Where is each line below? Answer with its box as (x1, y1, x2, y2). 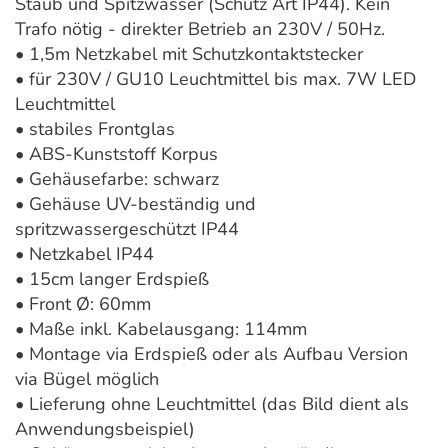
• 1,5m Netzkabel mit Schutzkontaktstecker (15, 42, 363, 67)
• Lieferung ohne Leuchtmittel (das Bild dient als (15, 392, 409, 417)
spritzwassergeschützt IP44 (15, 217, 239, 242)
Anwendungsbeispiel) (15, 417, 195, 442)
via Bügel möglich (15, 367, 159, 392)
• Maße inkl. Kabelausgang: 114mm (15, 317, 307, 342)
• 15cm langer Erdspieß (15, 267, 209, 292)
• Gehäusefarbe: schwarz (15, 167, 219, 192)
